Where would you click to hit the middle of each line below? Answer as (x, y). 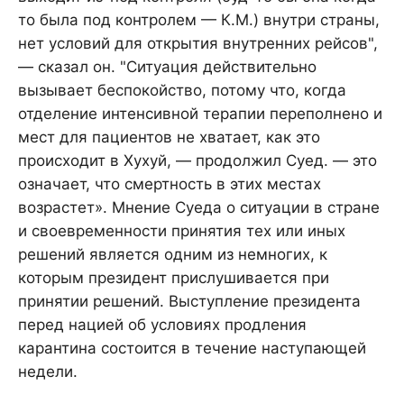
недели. (48, 372)
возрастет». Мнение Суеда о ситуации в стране (199, 208)
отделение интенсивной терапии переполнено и (200, 114)
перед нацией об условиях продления (162, 325)
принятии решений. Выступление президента (189, 302)
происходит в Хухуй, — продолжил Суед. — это (197, 161)
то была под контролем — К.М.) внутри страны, (199, 20)
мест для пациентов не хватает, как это (169, 138)
